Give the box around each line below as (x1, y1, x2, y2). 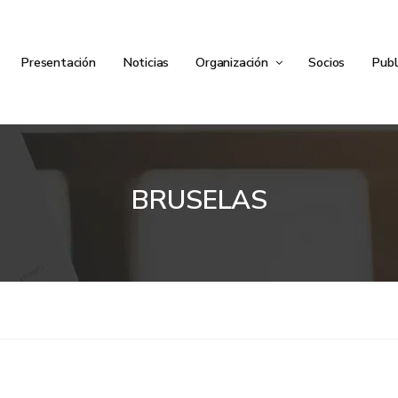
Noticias (122, 53, 170, 71)
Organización (195, 53, 272, 71)
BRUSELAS (131, 182, 267, 219)
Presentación (20, 53, 96, 71)
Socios (308, 53, 346, 71)
